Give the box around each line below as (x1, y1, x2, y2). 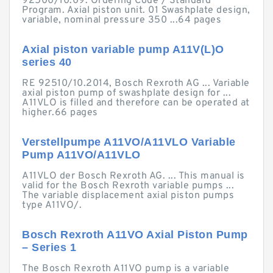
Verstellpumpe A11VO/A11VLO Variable (22, 136, 236, 148)
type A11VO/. (22, 199, 82, 211)
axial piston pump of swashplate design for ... (22, 87, 231, 99)
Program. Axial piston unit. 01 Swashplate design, (22, 4, 250, 16)
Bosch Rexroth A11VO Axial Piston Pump (22, 229, 248, 241)
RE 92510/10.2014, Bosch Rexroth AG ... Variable (22, 77, 250, 90)
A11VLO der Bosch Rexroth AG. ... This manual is (22, 170, 245, 182)
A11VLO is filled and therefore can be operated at (22, 97, 250, 109)
